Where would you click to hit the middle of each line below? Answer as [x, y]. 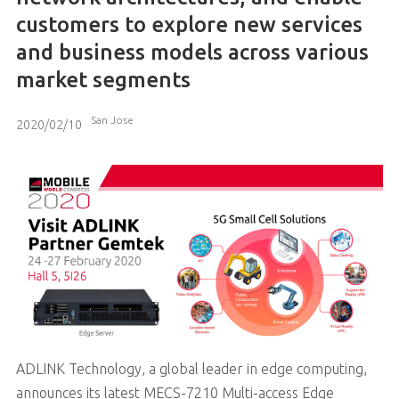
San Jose [112, 119]
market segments [103, 79]
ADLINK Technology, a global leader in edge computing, [191, 368]
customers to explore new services [189, 24]
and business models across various [192, 52]
